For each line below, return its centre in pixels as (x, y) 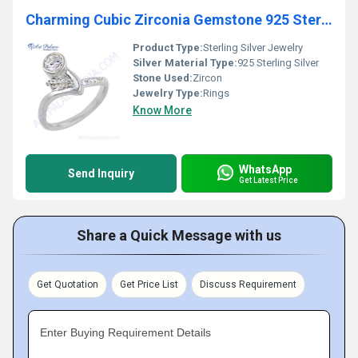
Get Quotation (68, 284)
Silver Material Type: (185, 63)
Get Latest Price (268, 180)
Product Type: (168, 48)
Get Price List (149, 284)
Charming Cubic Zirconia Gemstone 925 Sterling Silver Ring (327, 20)
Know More (162, 110)
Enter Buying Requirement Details (125, 332)
